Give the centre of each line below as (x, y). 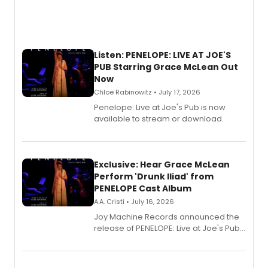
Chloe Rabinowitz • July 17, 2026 (147, 92)
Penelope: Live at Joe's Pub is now (160, 107)
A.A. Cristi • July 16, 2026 (134, 202)
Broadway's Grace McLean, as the (160, 251)
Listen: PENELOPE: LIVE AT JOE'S (162, 55)
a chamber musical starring (148, 240)
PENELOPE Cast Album (143, 188)
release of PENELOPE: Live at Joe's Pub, (168, 228)
